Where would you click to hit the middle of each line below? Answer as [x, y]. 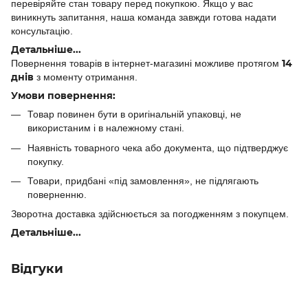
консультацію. [42, 31]
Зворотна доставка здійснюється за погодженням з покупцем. [150, 214]
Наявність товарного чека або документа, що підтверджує [158, 147]
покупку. [46, 161]
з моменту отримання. [86, 77]
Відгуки [37, 269]
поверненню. [57, 194]
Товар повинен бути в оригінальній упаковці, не [134, 114]
